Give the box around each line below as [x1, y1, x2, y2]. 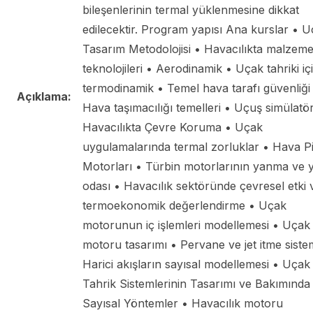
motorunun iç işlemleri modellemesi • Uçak [82, 217, 310, 232]
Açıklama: [17, 89, 71, 103]
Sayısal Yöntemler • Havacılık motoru [82, 296, 283, 310]
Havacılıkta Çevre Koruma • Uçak [82, 119, 263, 134]
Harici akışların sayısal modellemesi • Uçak [82, 256, 310, 271]
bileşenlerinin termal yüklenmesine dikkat [82, 2, 299, 17]
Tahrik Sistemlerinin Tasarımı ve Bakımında [82, 276, 310, 291]
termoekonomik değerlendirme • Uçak [82, 198, 286, 212]
